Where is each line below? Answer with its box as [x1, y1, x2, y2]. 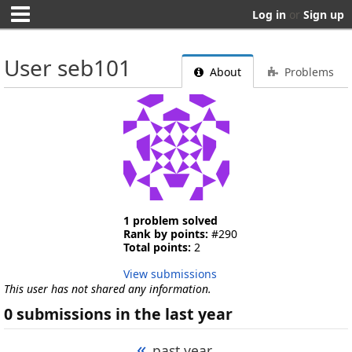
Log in [252, 6, 286, 22]
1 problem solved [123, 213, 218, 228]
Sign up [303, 6, 344, 22]
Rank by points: [123, 226, 208, 241]
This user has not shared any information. [4, 281, 211, 296]
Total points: [123, 240, 191, 255]
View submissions [123, 266, 217, 281]
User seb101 [4, 53, 131, 82]
